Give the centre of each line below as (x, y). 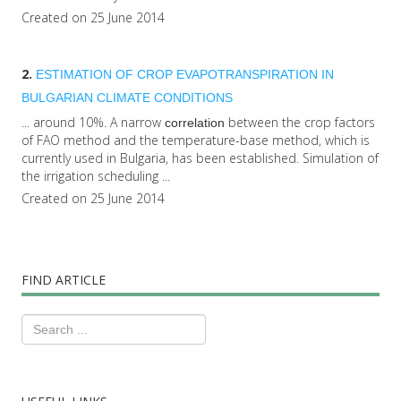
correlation (195, 123)
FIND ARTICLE (64, 280)
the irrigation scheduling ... (96, 176)
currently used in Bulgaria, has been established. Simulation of (200, 158)
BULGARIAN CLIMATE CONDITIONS (127, 98)
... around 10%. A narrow (93, 123)
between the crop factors (300, 123)
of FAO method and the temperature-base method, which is (196, 141)
